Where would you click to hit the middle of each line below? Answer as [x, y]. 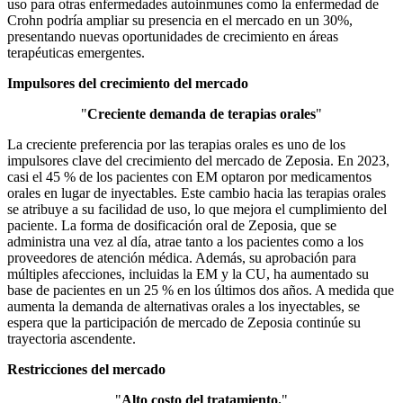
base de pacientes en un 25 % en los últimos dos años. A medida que [201, 291]
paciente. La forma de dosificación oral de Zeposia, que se [172, 226]
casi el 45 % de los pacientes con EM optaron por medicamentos [189, 177]
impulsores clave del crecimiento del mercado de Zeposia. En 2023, [198, 161]
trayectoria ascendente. [72, 339]
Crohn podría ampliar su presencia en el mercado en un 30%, [180, 21]
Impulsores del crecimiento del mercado [128, 84]
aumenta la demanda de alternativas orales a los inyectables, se [184, 307]
